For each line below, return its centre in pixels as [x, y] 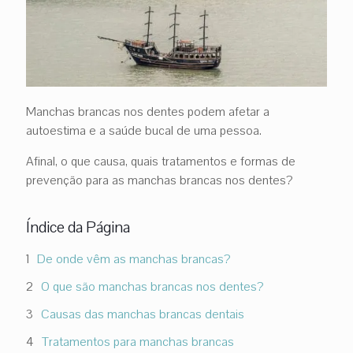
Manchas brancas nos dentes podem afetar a [148, 111]
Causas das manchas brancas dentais [143, 314]
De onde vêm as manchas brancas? [134, 259]
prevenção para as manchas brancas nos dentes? [160, 180]
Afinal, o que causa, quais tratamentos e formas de [161, 161]
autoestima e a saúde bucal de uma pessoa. [144, 130]
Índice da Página [78, 227]
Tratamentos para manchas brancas [138, 342]
